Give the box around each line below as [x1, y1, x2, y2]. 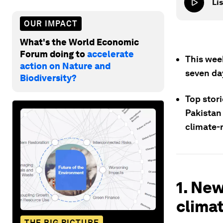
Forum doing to [20, 48, 87, 59]
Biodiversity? [20, 72, 77, 83]
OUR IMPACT [24, 18, 78, 28]
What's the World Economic [20, 36, 139, 47]
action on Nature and [20, 60, 111, 71]
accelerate [87, 48, 134, 59]
